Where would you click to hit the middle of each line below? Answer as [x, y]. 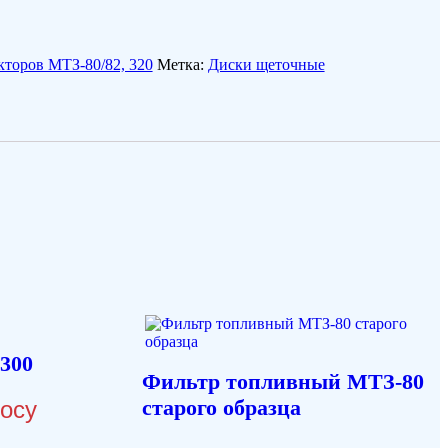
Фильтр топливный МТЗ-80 [282, 382]
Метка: [182, 64]
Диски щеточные [266, 64]
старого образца [221, 408]
